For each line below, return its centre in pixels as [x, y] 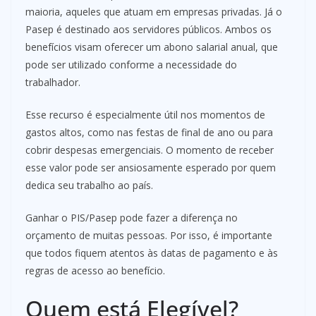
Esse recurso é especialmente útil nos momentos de [145, 115]
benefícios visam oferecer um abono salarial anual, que [152, 47]
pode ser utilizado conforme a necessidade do [131, 65]
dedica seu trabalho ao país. [89, 186]
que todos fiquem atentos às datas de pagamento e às [152, 253]
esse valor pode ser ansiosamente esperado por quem [151, 168]
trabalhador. [53, 83]
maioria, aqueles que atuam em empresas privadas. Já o [154, 12]
